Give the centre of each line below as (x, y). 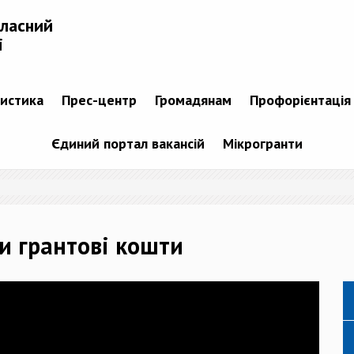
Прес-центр (99, 100)
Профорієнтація (300, 100)
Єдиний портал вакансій (128, 143)
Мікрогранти (263, 143)
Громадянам (193, 100)
